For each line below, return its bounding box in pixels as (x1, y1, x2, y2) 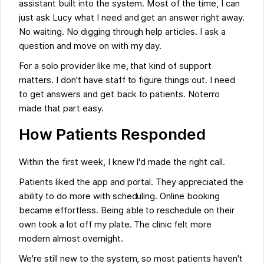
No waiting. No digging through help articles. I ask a (19, 27, 226, 38)
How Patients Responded (19, 125, 206, 144)
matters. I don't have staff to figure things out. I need (19, 75, 235, 86)
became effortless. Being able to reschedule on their (19, 205, 235, 216)
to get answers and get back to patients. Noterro (19, 89, 220, 100)
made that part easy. (19, 103, 104, 114)
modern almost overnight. (19, 233, 123, 245)
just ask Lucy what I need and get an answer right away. (19, 12, 245, 24)
